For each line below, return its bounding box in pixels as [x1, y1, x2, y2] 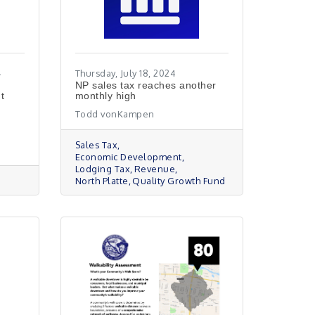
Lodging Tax [75, 163, 131, 174]
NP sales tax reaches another [75, 79, 217, 91]
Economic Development [75, 151, 182, 162]
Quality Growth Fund [132, 175, 226, 186]
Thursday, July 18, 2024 [75, 67, 176, 79]
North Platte [75, 175, 129, 186]
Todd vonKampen [75, 108, 155, 120]
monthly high [75, 90, 136, 101]
